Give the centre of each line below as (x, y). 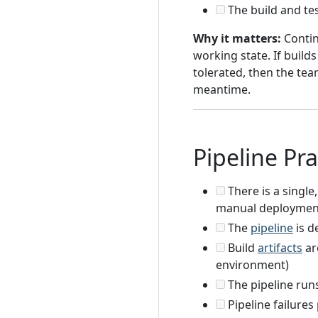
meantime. (222, 90)
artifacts (280, 248)
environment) (252, 265)
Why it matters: (237, 39)
